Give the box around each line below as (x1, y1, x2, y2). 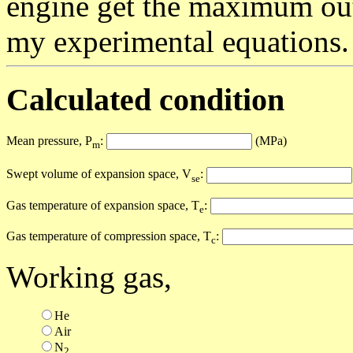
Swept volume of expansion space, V (6, 167, 191, 181)
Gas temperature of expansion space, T (6, 198, 199, 212)
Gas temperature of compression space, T (6, 229, 211, 243)
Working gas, (6, 260, 172, 295)
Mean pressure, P (6, 134, 92, 148)
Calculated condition (6, 82, 284, 118)
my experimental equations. (6, 24, 349, 58)
